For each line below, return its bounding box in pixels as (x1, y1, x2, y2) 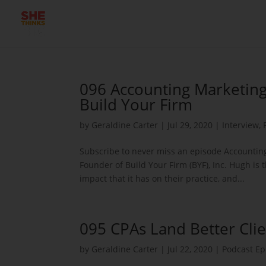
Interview (222, 119, 259, 131)
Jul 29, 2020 (167, 119, 213, 131)
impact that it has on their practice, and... (80, 173, 245, 184)
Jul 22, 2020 (167, 243, 213, 255)
